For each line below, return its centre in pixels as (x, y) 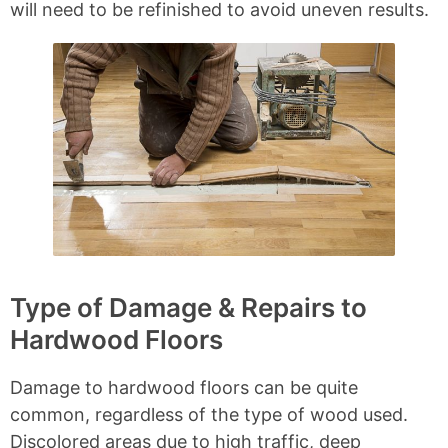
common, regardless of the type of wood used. (209, 415)
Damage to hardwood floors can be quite (184, 388)
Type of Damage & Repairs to (188, 308)
